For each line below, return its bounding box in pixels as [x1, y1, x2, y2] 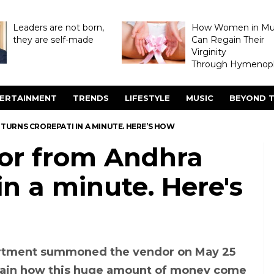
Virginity [191, 46, 226, 57]
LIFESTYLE [125, 93, 170, 103]
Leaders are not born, [12, 22, 104, 33]
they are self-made [12, 34, 94, 45]
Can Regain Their [191, 34, 264, 45]
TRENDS [73, 93, 109, 103]
